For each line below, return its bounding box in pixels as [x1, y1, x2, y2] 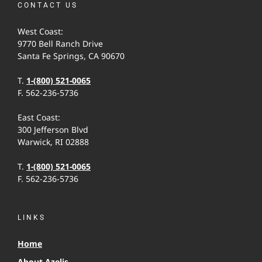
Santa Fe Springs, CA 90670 [18, 50, 125, 62]
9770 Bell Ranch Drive [18, 38, 103, 50]
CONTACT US [18, 1, 78, 10]
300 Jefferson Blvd [18, 124, 88, 136]
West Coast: [18, 26, 63, 37]
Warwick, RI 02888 [18, 136, 89, 148]
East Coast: [18, 112, 60, 123]
